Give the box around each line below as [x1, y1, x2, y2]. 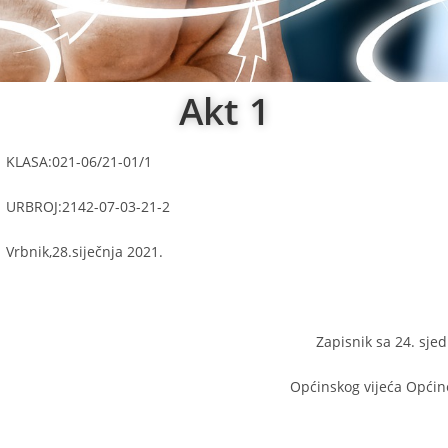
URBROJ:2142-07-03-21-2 [6, 197, 170, 216]
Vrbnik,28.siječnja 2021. [6, 242, 163, 261]
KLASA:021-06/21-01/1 [6, 152, 152, 171]
